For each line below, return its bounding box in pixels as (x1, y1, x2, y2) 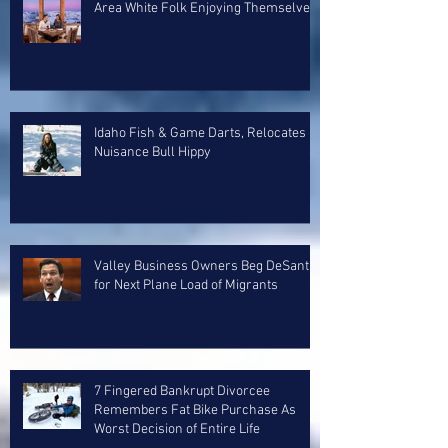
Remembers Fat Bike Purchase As (94, 402, 296, 419)
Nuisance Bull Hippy (94, 144, 211, 161)
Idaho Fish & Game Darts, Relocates (94, 125, 306, 142)
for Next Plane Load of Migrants (94, 277, 278, 294)
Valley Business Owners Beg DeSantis (94, 258, 319, 275)
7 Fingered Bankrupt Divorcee (94, 383, 270, 400)
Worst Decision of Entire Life (94, 421, 260, 438)
